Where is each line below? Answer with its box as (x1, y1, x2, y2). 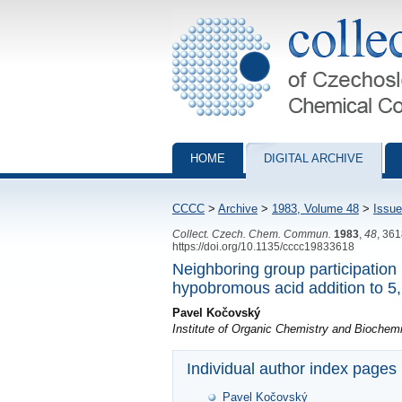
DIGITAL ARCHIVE (264, 152, 363, 165)
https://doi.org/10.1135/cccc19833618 (172, 240, 354, 252)
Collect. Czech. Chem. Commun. (172, 228, 331, 240)
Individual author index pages (187, 360, 397, 379)
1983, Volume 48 (272, 202, 359, 215)
